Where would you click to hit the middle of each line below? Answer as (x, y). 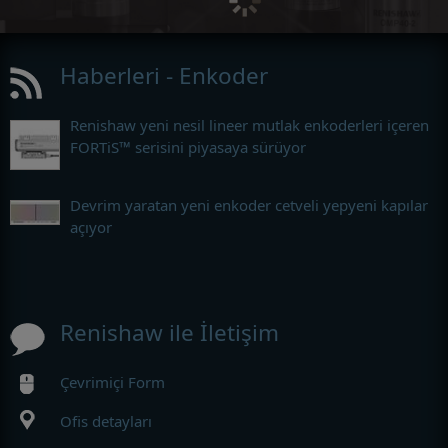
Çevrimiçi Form (112, 381)
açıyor (91, 226)
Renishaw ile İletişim (169, 332)
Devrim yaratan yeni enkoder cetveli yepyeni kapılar (249, 204)
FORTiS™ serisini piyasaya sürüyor (188, 146)
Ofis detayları (106, 420)
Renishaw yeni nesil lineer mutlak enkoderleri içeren (249, 124)
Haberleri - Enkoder (164, 75)
